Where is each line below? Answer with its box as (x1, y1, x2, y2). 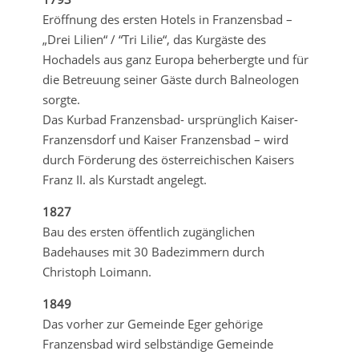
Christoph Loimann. (42, 263, 151, 280)
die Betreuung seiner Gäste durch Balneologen (42, 71, 299, 87)
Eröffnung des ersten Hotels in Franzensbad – (42, 10, 292, 27)
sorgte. (42, 91, 80, 107)
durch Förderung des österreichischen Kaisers (42, 151, 294, 167)
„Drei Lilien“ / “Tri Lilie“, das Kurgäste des (42, 30, 266, 47)
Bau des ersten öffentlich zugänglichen (42, 223, 255, 240)
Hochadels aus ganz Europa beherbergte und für (42, 50, 309, 67)
